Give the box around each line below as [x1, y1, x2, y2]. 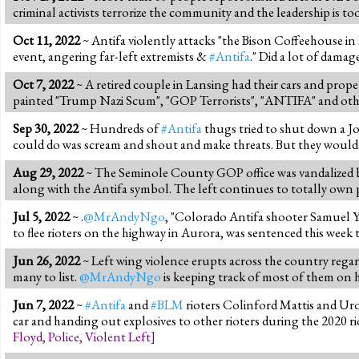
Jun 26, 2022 [13, 251, 80, 269]
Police [48, 327, 79, 345]
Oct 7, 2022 [13, 75, 74, 93]
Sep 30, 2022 [13, 119, 79, 137]
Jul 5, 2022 [13, 207, 70, 225]
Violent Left [85, 327, 151, 345]
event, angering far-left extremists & [13, 46, 209, 65]
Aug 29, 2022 [13, 163, 83, 181]
